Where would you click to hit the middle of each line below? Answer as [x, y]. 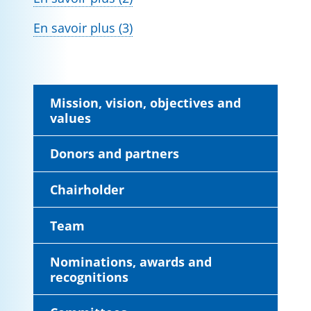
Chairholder [87, 190]
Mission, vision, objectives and [145, 102]
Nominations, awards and [131, 261]
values [70, 118]
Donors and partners [115, 154]
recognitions [89, 277]
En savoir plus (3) [83, 28]
